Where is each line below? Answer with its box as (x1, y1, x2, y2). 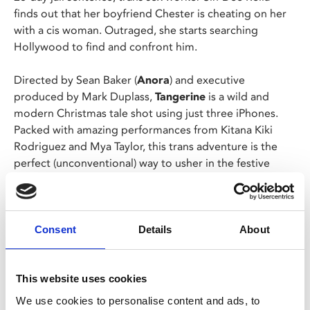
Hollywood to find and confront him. (14, 39, 197, 53)
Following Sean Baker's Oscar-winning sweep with (14, 206, 264, 219)
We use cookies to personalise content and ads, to (16, 294, 260, 307)
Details (138, 224, 172, 235)
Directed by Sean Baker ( (14, 73, 137, 86)
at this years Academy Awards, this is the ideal (46, 222, 279, 236)
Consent (35, 224, 76, 235)
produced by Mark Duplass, (14, 89, 155, 103)
